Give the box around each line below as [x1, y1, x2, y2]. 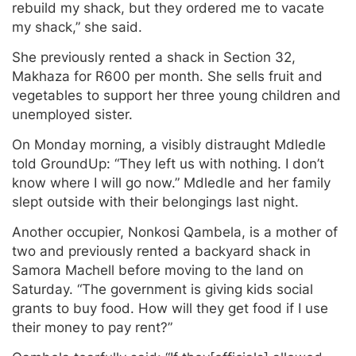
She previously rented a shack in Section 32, [12, 49, 296, 66]
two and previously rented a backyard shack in [12, 243, 311, 260]
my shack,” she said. [12, 19, 142, 36]
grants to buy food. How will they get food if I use [12, 300, 328, 317]
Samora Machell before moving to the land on [12, 262, 304, 279]
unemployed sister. [12, 106, 133, 123]
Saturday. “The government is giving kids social [12, 281, 313, 298]
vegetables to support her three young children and [12, 87, 341, 104]
